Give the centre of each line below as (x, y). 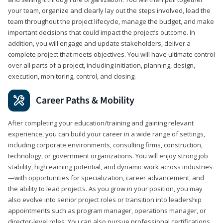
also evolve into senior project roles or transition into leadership (105, 199)
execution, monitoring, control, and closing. (72, 76)
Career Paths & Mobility (85, 100)
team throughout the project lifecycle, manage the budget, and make (111, 21)
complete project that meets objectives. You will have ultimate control (111, 54)
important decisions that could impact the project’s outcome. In (102, 32)
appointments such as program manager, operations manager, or (107, 210)
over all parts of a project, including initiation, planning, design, (102, 65)
